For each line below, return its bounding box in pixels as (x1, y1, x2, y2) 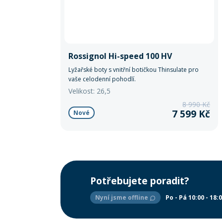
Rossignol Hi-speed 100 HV (68, 51, 172, 61)
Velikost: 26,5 (68, 86, 111, 96)
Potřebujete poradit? (90, 174, 189, 187)
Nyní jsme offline (95, 193, 150, 202)
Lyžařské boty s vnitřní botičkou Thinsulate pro (68, 65, 199, 74)
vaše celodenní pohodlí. (68, 75, 136, 83)
